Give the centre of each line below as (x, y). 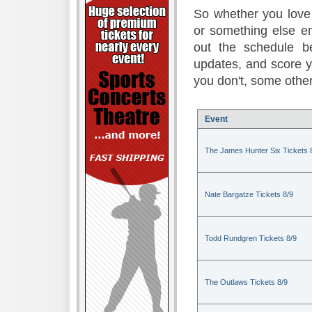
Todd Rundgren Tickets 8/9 (251, 239)
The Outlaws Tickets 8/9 (246, 282)
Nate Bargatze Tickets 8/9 (249, 195)
